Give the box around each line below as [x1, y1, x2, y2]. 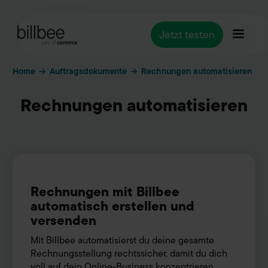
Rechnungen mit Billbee [31, 181, 179, 202]
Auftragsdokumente [50, 63, 127, 78]
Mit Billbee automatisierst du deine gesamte [31, 233, 214, 249]
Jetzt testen [159, 26, 215, 43]
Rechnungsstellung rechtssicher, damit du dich [31, 246, 227, 262]
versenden [31, 209, 96, 231]
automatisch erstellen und [31, 195, 194, 217]
